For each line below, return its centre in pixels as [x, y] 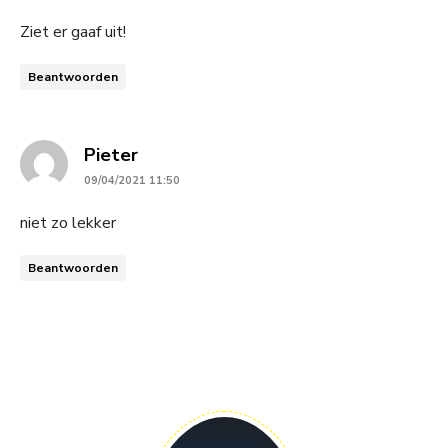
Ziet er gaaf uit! [73, 32]
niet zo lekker [68, 223]
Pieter [111, 155]
